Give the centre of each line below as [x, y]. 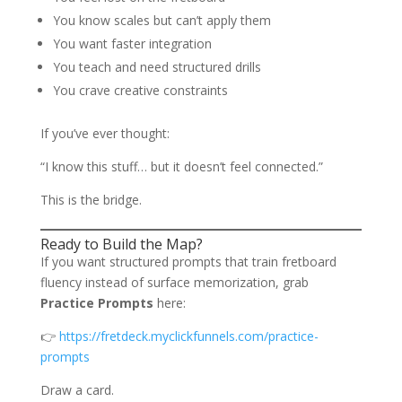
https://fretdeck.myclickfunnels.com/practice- [188, 336]
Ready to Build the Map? [121, 245]
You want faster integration [132, 44]
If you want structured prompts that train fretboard [188, 262]
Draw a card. [77, 390]
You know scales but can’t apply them [162, 21]
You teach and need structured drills [157, 67]
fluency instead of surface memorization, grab [174, 283]
